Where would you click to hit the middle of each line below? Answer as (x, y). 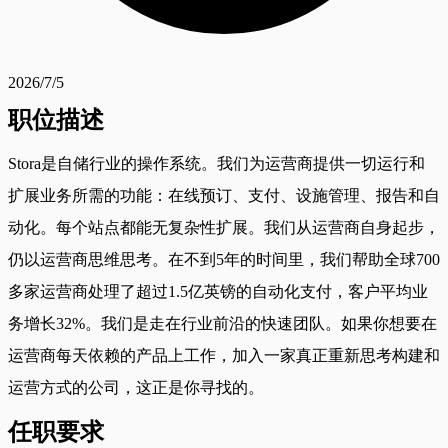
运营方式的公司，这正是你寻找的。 (136, 387)
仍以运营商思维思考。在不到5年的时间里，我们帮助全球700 (224, 259)
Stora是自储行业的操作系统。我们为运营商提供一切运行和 (216, 163)
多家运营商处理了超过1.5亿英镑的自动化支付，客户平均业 (218, 291)
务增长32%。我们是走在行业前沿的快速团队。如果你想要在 (222, 323)
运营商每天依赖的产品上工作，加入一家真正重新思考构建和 (224, 355)
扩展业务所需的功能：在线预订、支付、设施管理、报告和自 (224, 195)
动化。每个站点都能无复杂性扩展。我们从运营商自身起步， (224, 227)
